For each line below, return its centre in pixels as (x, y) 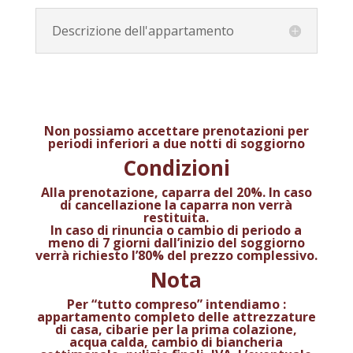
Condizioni (176, 167)
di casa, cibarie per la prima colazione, (176, 329)
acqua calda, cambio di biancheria (176, 342)
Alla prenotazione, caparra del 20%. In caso (176, 192)
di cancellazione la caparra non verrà (176, 204)
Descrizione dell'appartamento (143, 30)
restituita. (176, 217)
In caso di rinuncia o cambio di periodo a (176, 230)
